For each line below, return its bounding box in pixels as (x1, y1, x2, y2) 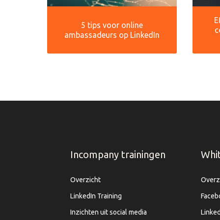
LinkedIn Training (70, 192, 122, 200)
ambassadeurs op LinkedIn (64, 30, 160, 40)
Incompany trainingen (70, 149, 165, 161)
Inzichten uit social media (70, 208, 147, 217)
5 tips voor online (81, 21, 143, 30)
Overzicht (70, 176, 101, 184)
